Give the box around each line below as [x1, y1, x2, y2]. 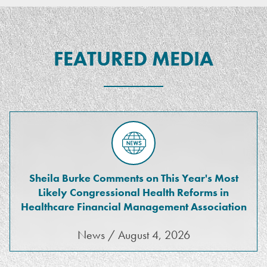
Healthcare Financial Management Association [20, 200, 247, 213]
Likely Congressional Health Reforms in [38, 185, 229, 199]
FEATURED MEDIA [54, 46, 213, 72]
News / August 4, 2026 [77, 227, 190, 243]
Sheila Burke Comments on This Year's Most [29, 171, 238, 185]
